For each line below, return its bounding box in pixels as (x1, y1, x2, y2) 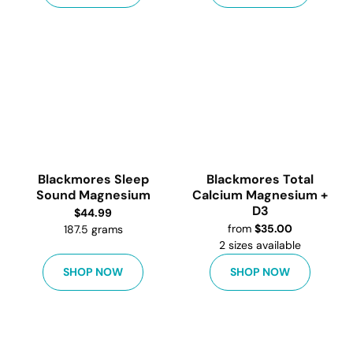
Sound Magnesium (35, 187, 150, 203)
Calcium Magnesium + (192, 187, 328, 203)
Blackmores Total (206, 171, 314, 188)
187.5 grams (63, 222, 123, 236)
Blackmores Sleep (37, 171, 149, 188)
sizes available (229, 238, 301, 252)
